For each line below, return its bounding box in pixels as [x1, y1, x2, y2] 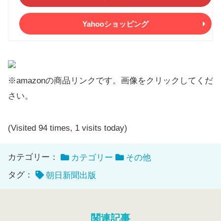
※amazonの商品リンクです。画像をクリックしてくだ [8, 76, 213, 86]
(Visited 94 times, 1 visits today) [8, 123, 127, 133]
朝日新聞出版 [46, 171, 96, 181]
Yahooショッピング [82, 19, 148, 28]
